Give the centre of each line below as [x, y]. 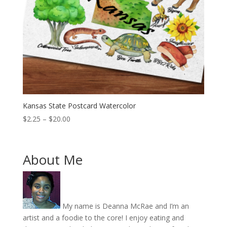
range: [80, 130]
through [83, 154]
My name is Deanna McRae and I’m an [124, 206]
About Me [52, 159]
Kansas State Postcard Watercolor [79, 106]
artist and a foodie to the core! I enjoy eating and [103, 217]
